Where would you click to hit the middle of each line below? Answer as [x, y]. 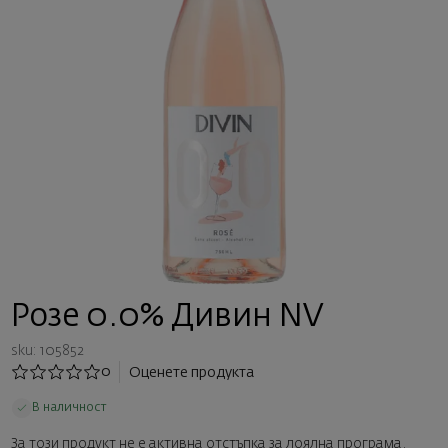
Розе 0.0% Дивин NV [166, 317]
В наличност [69, 407]
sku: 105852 [47, 350]
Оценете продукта [192, 372]
